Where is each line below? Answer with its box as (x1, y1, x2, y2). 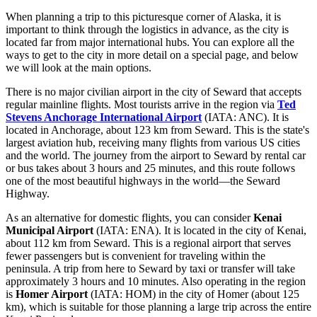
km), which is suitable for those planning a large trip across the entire (6, 300, 311, 313)
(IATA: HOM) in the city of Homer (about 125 (88, 287, 299, 300)
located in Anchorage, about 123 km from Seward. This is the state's (6, 123, 309, 136)
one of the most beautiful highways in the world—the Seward (6, 174, 280, 187)
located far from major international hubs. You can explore (6, 35, 267, 48)
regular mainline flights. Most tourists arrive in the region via (6, 98, 277, 110)
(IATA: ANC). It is (202, 110, 289, 123)
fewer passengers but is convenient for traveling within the (6, 249, 265, 262)
